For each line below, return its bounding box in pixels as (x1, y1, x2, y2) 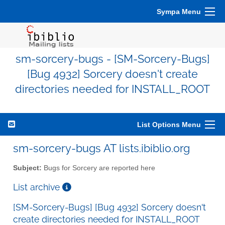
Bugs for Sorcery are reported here (42, 164, 155, 172)
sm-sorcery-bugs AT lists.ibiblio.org (13, 142, 190, 155)
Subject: (13, 164, 42, 172)
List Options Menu (137, 121, 201, 129)
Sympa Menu (157, 8, 201, 16)
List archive (13, 181, 62, 192)
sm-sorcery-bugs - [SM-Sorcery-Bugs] (15, 53, 210, 65)
